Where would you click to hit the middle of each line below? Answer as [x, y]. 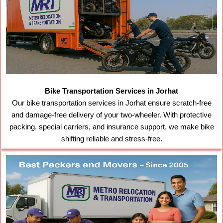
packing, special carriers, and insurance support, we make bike [111, 127]
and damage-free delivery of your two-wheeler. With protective [111, 115]
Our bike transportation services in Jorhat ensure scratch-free [111, 103]
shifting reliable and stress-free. [111, 139]
